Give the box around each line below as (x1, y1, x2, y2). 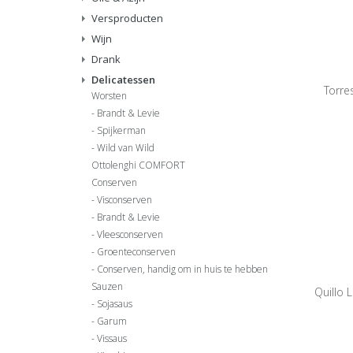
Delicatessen (91, 72, 155, 87)
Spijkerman (97, 124, 146, 137)
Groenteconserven (97, 245, 176, 258)
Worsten (91, 89, 127, 102)
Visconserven (97, 193, 152, 206)
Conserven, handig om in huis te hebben (97, 262, 268, 276)
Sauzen (91, 280, 123, 293)
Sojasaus (97, 297, 132, 310)
